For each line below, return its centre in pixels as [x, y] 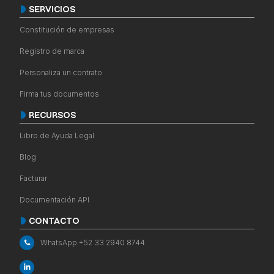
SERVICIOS [52, 10]
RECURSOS [52, 116]
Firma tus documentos [59, 94]
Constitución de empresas [67, 29]
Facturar [33, 178]
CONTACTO [54, 222]
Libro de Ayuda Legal [57, 135]
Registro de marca [52, 51]
